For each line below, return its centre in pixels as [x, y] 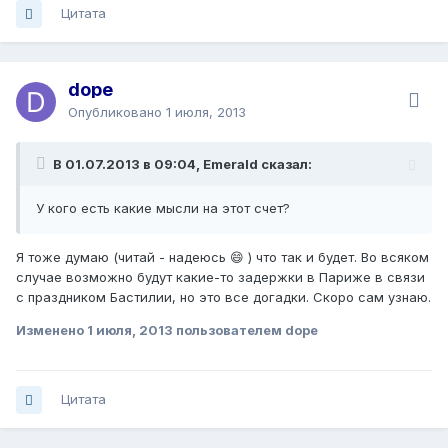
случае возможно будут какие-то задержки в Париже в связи [220, 277]
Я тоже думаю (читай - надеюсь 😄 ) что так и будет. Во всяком [222, 257]
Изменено [51, 330]
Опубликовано [117, 112]
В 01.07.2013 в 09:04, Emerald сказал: [182, 164]
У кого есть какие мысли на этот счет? [163, 208]
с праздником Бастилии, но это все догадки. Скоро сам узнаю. [223, 297]
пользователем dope [245, 330]
